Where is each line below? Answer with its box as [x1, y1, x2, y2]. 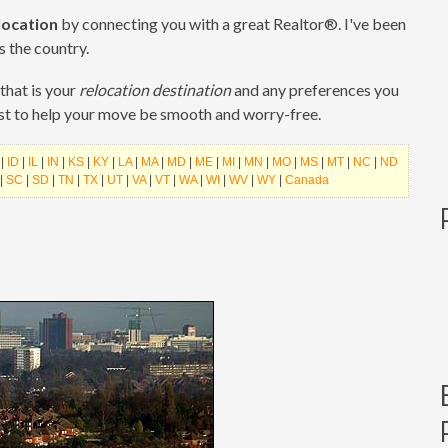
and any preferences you [231, 80, 399, 99]
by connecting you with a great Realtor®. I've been [58, 14, 406, 33]
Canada [285, 173, 329, 187]
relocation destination [79, 80, 231, 99]
